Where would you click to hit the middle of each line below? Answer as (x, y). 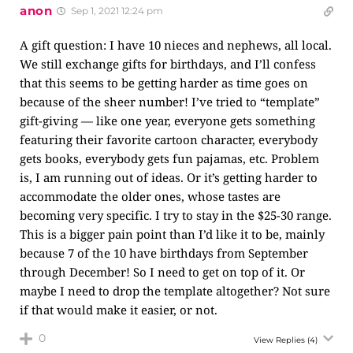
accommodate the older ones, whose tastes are (150, 196)
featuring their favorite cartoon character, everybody (169, 139)
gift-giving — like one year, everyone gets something (167, 121)
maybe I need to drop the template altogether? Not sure (175, 291)
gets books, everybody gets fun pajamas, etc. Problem (169, 158)
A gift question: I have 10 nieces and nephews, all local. (176, 45)
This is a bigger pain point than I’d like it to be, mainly (172, 234)
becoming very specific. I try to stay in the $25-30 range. (176, 215)
